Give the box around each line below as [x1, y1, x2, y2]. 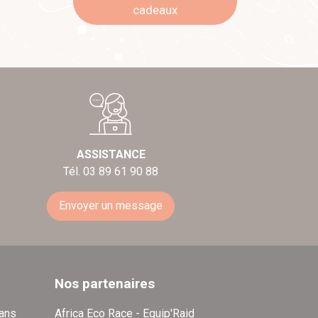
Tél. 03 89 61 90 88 [63, 165, 158, 179]
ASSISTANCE [76, 148, 146, 162]
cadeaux [133, 2, 177, 17]
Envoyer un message [59, 199, 163, 213]
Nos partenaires [55, 275, 155, 292]
